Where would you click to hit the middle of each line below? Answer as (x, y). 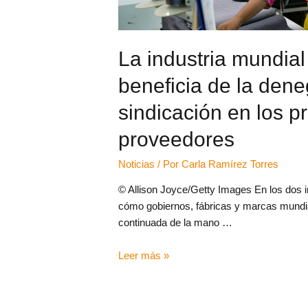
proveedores (177, 140)
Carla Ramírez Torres (230, 164)
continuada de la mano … (176, 223)
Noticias (137, 164)
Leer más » (144, 256)
